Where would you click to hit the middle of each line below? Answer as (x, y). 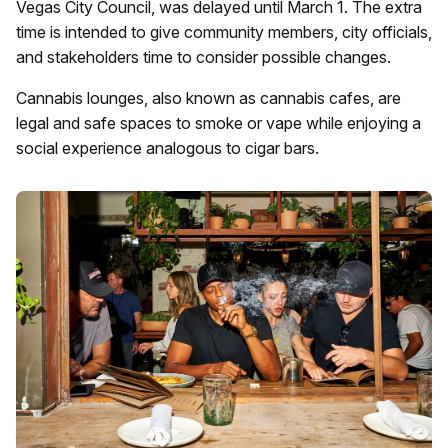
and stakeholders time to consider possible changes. (203, 57)
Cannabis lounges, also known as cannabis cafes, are (208, 98)
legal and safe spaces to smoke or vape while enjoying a (218, 123)
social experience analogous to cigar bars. (167, 148)
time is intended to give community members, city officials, (224, 32)
